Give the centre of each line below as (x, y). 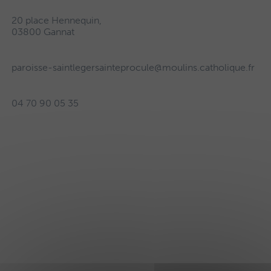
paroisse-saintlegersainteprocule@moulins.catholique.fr (133, 67)
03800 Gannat (43, 32)
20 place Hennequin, (56, 20)
